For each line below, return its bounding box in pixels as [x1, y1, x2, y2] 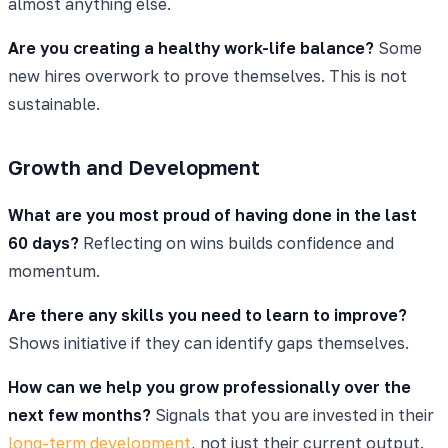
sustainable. [8, 93, 100, 114]
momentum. [8, 260, 100, 281]
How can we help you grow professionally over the [8, 376, 411, 397]
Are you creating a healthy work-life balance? [8, 37, 374, 58]
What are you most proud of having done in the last [8, 204, 417, 225]
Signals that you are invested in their [151, 404, 434, 425]
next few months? [8, 404, 151, 425]
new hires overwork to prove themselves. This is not [8, 65, 407, 86]
